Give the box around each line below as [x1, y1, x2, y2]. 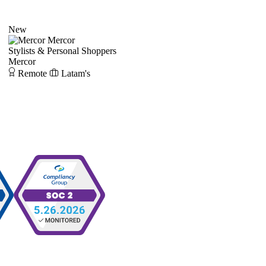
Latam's [61, 68, 90, 78]
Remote [18, 68, 47, 78]
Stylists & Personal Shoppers [8, 45, 116, 56]
